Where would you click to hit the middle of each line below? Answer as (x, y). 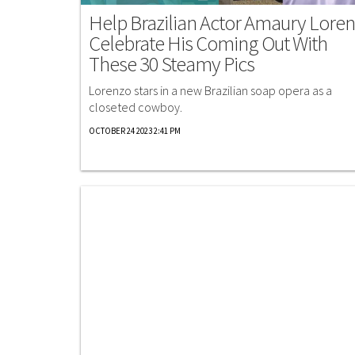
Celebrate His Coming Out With (208, 43)
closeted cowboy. (136, 107)
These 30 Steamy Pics (172, 63)
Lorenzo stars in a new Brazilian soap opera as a (210, 90)
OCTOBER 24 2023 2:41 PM (135, 130)
